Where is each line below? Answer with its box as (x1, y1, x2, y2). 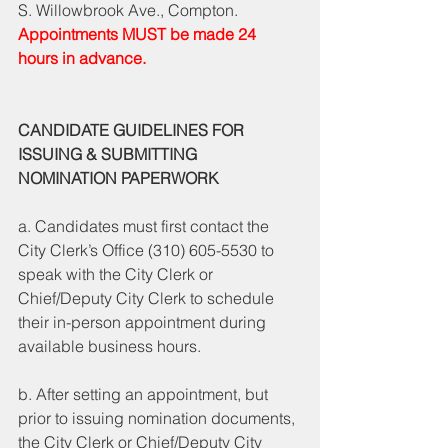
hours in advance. (18, 47, 150, 68)
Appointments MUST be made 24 (18, 23, 260, 44)
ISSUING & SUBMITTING (18, 143, 201, 164)
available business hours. (18, 335, 205, 356)
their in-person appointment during (18, 311, 270, 332)
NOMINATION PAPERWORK (18, 167, 223, 188)
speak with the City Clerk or (18, 263, 217, 284)
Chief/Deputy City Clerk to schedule (18, 287, 278, 308)
